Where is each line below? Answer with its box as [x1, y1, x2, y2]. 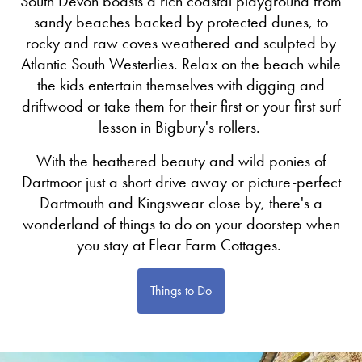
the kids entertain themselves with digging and [37, 74, 325, 95]
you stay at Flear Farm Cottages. [77, 234, 285, 255]
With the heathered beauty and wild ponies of [36, 150, 326, 170]
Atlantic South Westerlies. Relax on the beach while [21, 53, 341, 74]
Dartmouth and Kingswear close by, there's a [40, 192, 322, 213]
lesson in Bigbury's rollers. [98, 116, 264, 137]
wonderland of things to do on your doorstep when [22, 213, 340, 234]
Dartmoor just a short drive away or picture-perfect [21, 171, 341, 192]
